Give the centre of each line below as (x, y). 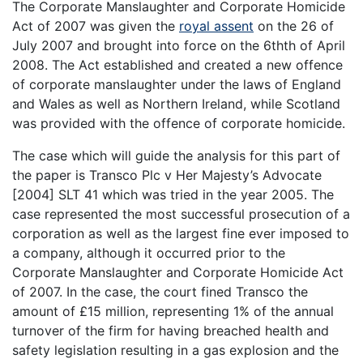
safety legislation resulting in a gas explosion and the (175, 350)
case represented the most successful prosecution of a (181, 214)
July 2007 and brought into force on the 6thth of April (179, 45)
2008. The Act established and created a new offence (177, 64)
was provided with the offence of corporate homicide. (179, 123)
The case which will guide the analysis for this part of (176, 155)
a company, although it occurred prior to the (149, 252)
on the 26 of (294, 26)
